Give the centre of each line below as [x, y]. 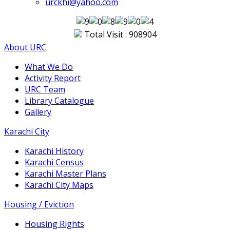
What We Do [49, 66]
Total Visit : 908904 [119, 34]
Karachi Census [54, 162]
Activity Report [53, 78]
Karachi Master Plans [65, 173]
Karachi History [54, 151]
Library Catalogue [59, 100]
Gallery [38, 112]
